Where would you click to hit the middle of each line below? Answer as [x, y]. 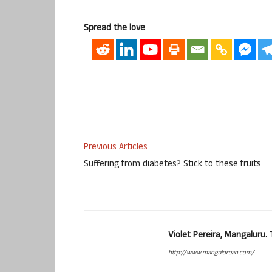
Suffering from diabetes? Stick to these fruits [172, 165]
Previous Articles [116, 148]
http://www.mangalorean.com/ [211, 253]
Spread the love [114, 29]
